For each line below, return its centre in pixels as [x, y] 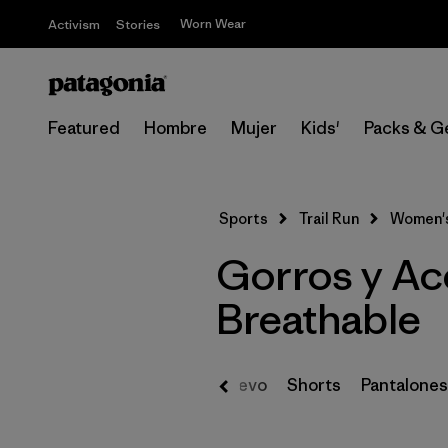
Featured [84, 128]
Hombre [175, 128]
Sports [243, 218]
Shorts [314, 385]
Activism [74, 24]
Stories [138, 24]
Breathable [318, 319]
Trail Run [329, 218]
